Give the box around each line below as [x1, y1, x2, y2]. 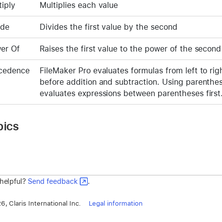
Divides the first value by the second [40, 22, 177, 32]
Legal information [88, 199, 143, 208]
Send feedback [28, 176, 78, 185]
